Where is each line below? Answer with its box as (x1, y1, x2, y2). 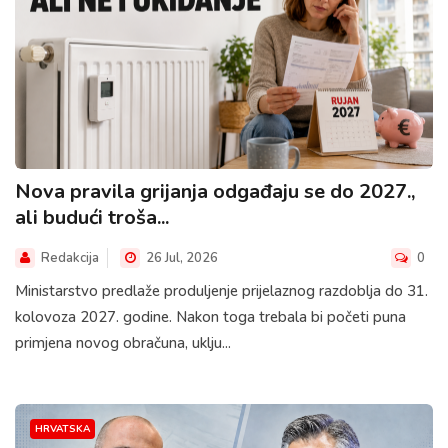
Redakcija (41, 248, 99, 267)
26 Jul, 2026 (143, 248, 218, 267)
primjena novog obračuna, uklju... (15, 332, 231, 353)
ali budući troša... (15, 203, 169, 231)
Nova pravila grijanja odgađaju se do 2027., (15, 177, 415, 205)
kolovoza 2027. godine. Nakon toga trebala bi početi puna (15, 306, 406, 327)
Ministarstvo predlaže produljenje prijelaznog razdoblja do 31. (15, 280, 428, 301)
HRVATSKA (35, 421, 90, 436)
